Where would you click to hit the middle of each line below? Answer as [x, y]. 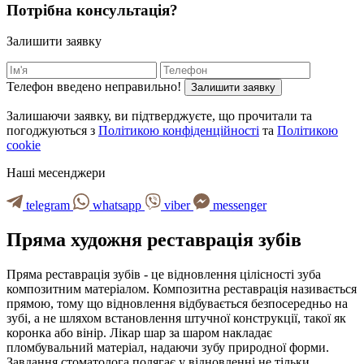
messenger [240, 206]
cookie [24, 145]
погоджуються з [52, 131]
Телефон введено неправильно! [94, 87]
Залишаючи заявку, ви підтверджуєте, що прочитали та [159, 116]
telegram [48, 206]
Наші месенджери [56, 173]
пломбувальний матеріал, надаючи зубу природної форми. [168, 348]
